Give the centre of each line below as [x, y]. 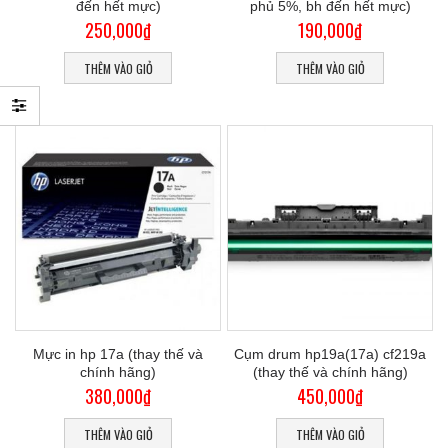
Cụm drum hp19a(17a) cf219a [330, 354]
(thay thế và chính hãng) [330, 372]
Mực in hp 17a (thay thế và [118, 354]
